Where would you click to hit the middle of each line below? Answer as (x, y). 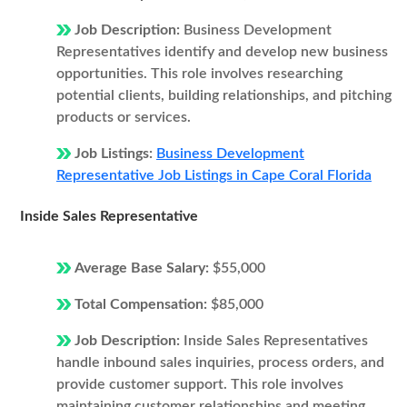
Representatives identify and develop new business (222, 52)
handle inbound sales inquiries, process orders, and (220, 362)
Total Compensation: (143, 304)
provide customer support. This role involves (200, 384)
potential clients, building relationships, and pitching (224, 95)
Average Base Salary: (144, 268)
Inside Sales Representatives (276, 341)
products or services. (124, 117)
